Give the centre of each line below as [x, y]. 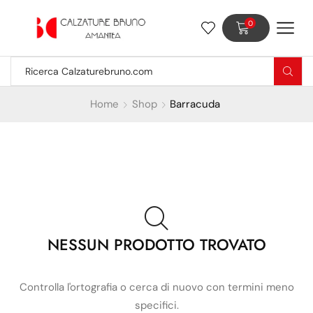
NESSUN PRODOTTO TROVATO [156, 245]
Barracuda [195, 104]
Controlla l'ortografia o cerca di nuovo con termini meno [156, 287]
